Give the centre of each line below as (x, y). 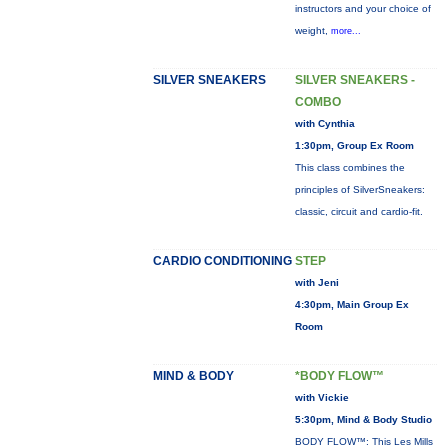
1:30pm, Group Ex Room (354, 145)
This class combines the (349, 167)
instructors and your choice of (362, 8)
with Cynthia (324, 123)
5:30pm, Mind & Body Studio (363, 419)
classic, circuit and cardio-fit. (358, 211)
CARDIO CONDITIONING (222, 261)
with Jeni (316, 282)
